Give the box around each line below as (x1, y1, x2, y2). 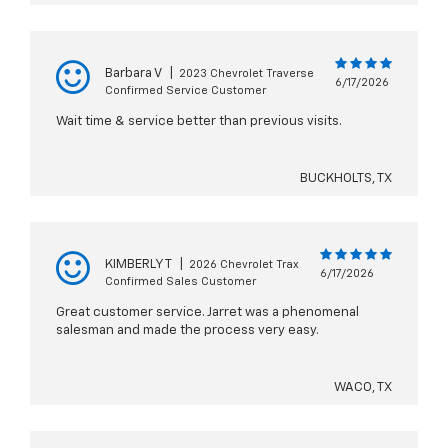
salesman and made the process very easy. (56, 324, 319, 338)
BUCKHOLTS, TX (300, 172, 392, 186)
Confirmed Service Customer (105, 85, 266, 97)
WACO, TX (334, 381, 392, 395)
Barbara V (105, 67, 162, 81)
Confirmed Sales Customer (105, 276, 256, 288)
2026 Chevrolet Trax (189, 259, 299, 271)
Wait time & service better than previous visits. (56, 115, 342, 129)
